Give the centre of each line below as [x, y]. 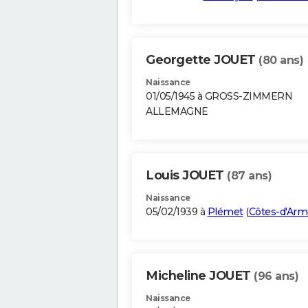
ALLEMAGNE [177, 112]
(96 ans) [276, 276]
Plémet [225, 212]
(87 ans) [249, 176]
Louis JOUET [186, 176]
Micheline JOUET [200, 276]
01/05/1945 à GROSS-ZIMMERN [219, 97]
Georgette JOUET [202, 60]
